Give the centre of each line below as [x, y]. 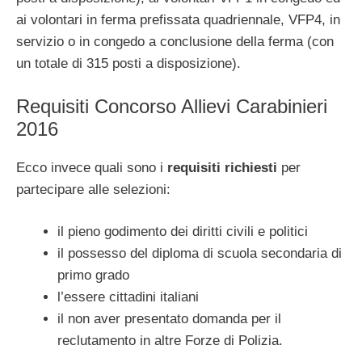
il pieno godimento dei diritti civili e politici [183, 232]
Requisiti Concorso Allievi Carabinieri [172, 106]
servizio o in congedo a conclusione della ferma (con [175, 42]
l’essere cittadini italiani [128, 297]
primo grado [93, 276]
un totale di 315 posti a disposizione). [128, 64]
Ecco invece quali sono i [92, 167]
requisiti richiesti [224, 167]
